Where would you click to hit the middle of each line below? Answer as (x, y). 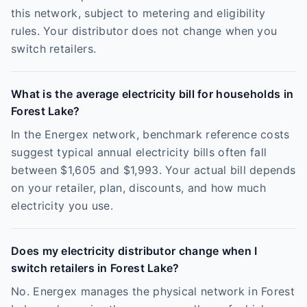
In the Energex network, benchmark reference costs (150, 134)
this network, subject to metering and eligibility (138, 13)
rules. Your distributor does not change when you (144, 31)
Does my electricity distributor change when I (134, 251)
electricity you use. (62, 206)
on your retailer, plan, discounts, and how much (139, 188)
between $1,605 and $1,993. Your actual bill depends (153, 170)
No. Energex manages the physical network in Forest (153, 291)
